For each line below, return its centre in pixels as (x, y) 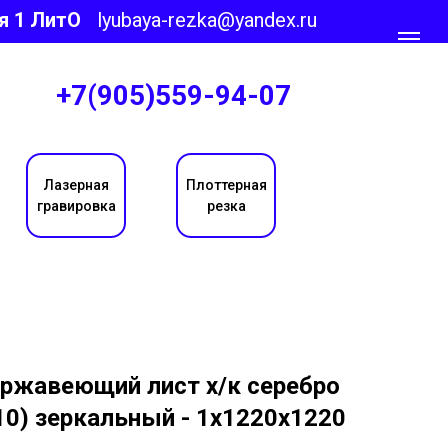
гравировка (76, 205)
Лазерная (76, 184)
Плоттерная (226, 184)
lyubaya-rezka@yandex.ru (207, 20)
